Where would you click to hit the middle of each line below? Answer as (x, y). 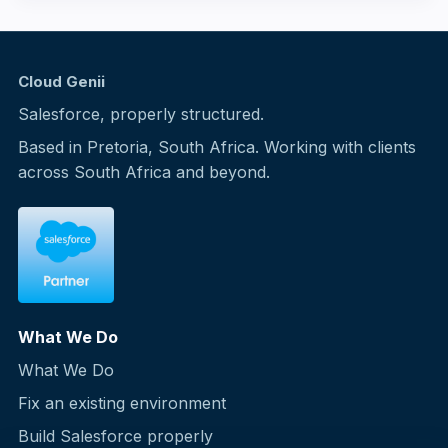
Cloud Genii (61, 81)
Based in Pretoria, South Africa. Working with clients (217, 147)
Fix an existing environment (122, 403)
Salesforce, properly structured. (141, 114)
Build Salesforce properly (115, 436)
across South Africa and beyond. (144, 172)
